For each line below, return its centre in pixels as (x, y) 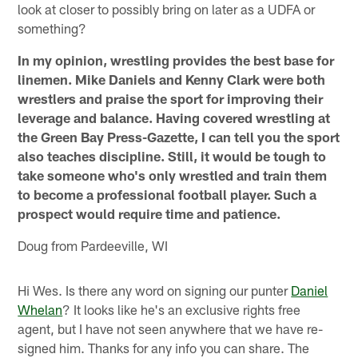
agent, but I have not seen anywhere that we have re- (171, 328)
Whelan (40, 309)
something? (52, 28)
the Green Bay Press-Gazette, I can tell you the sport (179, 136)
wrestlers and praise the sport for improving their (171, 98)
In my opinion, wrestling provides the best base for (176, 60)
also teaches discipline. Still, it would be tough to (172, 155)
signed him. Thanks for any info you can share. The (164, 347)
